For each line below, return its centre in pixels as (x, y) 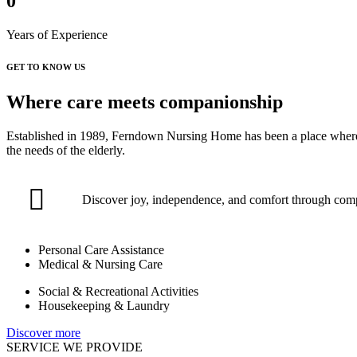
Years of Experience (57, 34)
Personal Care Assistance (101, 249)
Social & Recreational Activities (118, 291)
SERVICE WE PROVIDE (75, 347)
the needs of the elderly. (66, 150)
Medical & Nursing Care (100, 264)
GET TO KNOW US (46, 67)
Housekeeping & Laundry (104, 305)
